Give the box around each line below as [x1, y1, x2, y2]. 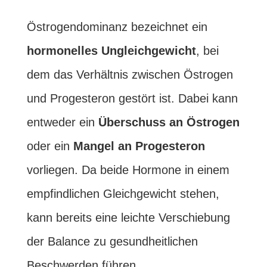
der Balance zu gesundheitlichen [26, 235, 198, 248]
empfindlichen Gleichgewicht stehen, [26, 187, 219, 200]
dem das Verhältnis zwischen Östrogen [26, 68, 233, 81]
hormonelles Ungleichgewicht [26, 44, 196, 57]
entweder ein [26, 116, 98, 129]
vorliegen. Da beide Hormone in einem [26, 163, 229, 176]
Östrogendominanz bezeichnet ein [26, 20, 207, 33]
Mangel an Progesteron [73, 139, 205, 153]
